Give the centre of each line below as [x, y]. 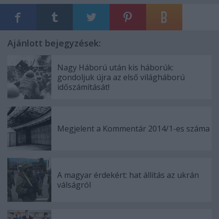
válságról [74, 185]
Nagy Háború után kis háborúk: [115, 67]
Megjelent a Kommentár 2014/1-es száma [133, 129]
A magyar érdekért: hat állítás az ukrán [128, 175]
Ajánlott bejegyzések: [54, 43]
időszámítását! [83, 87]
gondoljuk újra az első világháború [121, 77]
